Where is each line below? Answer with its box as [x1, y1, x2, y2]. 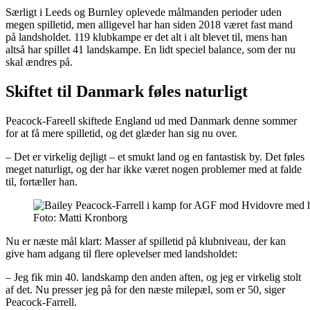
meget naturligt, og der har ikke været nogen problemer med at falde [6, 163, 302, 176]
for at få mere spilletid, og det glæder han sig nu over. [6, 127, 237, 140]
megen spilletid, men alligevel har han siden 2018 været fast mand [6, 19, 293, 31]
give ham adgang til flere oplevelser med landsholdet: [6, 248, 237, 260]
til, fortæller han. [6, 176, 77, 188]
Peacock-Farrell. [6, 296, 77, 309]
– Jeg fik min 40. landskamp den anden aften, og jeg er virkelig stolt [6, 271, 301, 284]
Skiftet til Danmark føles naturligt [6, 82, 248, 101]
